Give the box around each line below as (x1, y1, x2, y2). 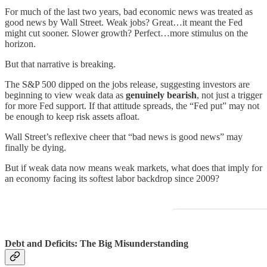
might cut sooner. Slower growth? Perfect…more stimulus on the (5, 28, 248, 39)
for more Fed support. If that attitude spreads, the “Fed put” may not (5, 101, 259, 111)
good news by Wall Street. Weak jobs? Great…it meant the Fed (5, 17, 243, 28)
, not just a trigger (197, 90, 262, 101)
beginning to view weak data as (5, 90, 126, 101)
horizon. (5, 39, 36, 49)
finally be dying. (5, 142, 66, 153)
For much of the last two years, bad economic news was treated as (5, 7, 253, 17)
